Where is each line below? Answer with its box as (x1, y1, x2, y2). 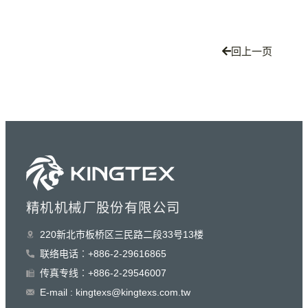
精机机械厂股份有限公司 (26, 199, 181, 215)
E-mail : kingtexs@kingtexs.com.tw (40, 286, 190, 298)
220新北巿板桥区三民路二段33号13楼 (40, 228, 203, 240)
